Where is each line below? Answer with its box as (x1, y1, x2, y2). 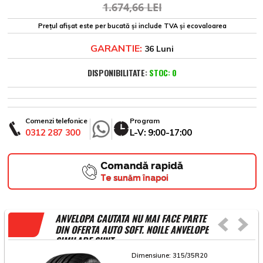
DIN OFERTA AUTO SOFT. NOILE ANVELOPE (55, 222, 208, 237)
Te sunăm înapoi (100, 173, 168, 183)
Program (129, 116, 160, 126)
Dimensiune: (131, 251, 173, 260)
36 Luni (142, 43, 174, 55)
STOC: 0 (149, 66, 177, 79)
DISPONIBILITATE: (87, 66, 147, 79)
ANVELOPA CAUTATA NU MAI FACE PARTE (55, 211, 206, 226)
